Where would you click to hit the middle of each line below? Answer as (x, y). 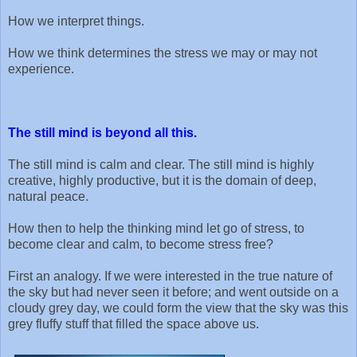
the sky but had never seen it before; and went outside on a (173, 292)
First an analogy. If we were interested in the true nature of (170, 276)
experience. (41, 69)
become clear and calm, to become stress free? (141, 244)
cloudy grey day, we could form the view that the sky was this (178, 308)
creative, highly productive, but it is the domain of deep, (162, 180)
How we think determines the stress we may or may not (163, 53)
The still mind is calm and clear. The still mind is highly (161, 164)
